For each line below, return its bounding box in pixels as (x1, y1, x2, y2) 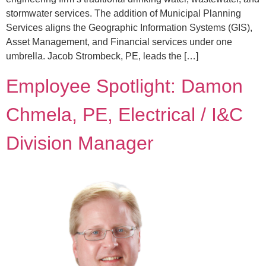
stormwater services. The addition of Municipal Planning (6, 8, 241, 18)
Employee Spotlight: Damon (6, 75, 243, 97)
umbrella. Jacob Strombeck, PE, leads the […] (6, 50, 198, 61)
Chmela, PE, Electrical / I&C (6, 103, 243, 125)
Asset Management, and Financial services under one (6, 36, 232, 47)
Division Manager (6, 132, 154, 154)
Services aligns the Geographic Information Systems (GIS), (6, 22, 252, 33)
